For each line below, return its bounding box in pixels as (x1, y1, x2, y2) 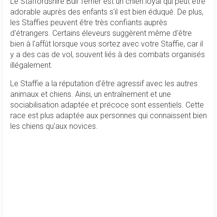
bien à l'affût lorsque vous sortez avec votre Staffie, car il (10, 39, 203, 48)
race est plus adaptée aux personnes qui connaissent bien (10, 111, 207, 120)
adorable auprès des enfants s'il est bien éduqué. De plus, (10, 7, 203, 16)
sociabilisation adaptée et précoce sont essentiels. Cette (10, 100, 204, 109)
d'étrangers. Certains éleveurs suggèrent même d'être (10, 29, 192, 38)
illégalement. (10, 61, 53, 70)
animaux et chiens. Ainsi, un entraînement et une (10, 90, 171, 99)
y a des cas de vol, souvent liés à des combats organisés (10, 50, 205, 59)
